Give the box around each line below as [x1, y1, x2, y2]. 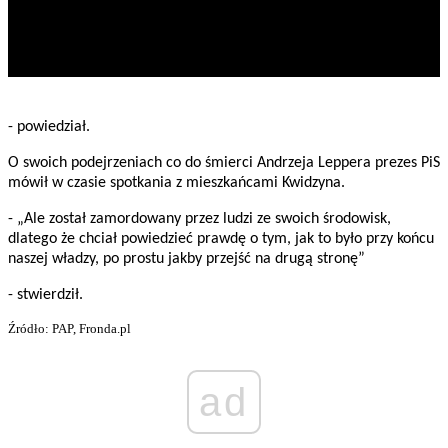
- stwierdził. [8, 287, 83, 304]
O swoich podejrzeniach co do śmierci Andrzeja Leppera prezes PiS [8, 155, 440, 172]
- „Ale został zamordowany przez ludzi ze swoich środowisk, [8, 211, 391, 228]
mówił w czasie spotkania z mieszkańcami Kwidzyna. [8, 175, 345, 192]
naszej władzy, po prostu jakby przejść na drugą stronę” [8, 251, 365, 268]
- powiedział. [8, 119, 90, 136]
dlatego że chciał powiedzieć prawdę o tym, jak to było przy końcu [8, 231, 434, 248]
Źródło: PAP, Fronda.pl [8, 321, 131, 337]
